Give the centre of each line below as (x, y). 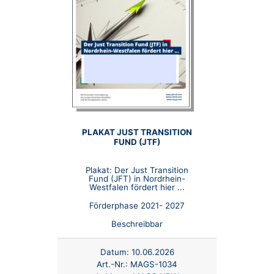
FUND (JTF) (137, 142)
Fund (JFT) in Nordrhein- (137, 179)
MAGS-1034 (154, 264)
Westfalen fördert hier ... (137, 187)
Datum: (114, 252)
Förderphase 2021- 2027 (137, 206)
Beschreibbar (137, 224)
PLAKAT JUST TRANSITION (137, 132)
